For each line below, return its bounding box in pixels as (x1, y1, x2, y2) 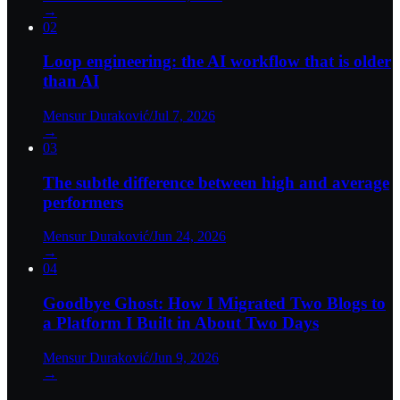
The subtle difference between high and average (43, 172, 389, 192)
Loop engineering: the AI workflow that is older (43, 52, 391, 71)
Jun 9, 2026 (153, 349, 219, 365)
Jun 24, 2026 (153, 229, 226, 245)
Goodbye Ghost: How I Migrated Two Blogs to (43, 294, 386, 313)
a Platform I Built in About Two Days (43, 313, 319, 333)
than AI (43, 71, 99, 91)
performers (43, 192, 123, 212)
